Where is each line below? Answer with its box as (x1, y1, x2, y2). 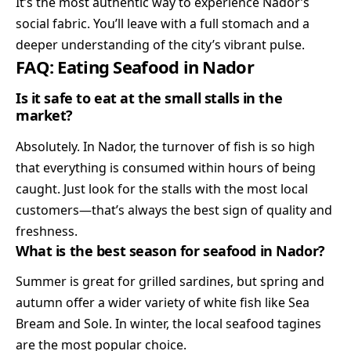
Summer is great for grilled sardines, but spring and (16, 272, 324, 290)
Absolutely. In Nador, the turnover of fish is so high (16, 137, 315, 155)
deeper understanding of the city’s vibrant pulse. (16, 35, 305, 53)
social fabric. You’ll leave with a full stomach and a (16, 14, 309, 32)
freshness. (16, 222, 78, 240)
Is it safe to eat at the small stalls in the (16, 89, 283, 108)
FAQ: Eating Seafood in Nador (16, 54, 254, 78)
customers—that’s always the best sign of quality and (16, 201, 332, 219)
